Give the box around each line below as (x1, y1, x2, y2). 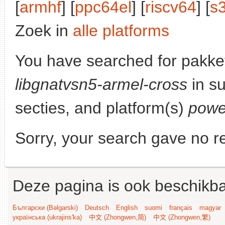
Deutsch (85, 204, 109, 211)
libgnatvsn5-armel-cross (15, 75, 187, 93)
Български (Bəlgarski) (13, 204, 78, 211)
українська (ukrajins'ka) (13, 213, 82, 221)
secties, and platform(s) (15, 99, 188, 117)
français (169, 204, 192, 211)
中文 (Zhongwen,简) (89, 213, 146, 221)
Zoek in (15, 22, 73, 40)
